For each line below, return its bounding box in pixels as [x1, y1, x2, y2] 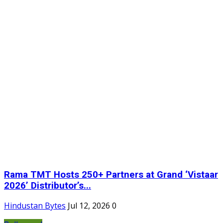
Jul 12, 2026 [68, 200, 110, 212]
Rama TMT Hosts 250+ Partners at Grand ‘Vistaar [4, 169, 218, 180]
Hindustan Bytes [4, 200, 66, 212]
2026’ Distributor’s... [4, 180, 91, 191]
